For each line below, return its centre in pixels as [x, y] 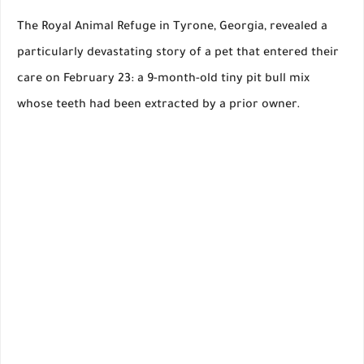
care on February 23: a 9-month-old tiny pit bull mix [163, 80]
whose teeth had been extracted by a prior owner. [159, 106]
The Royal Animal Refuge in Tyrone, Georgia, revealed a [172, 28]
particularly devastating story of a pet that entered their [178, 54]
